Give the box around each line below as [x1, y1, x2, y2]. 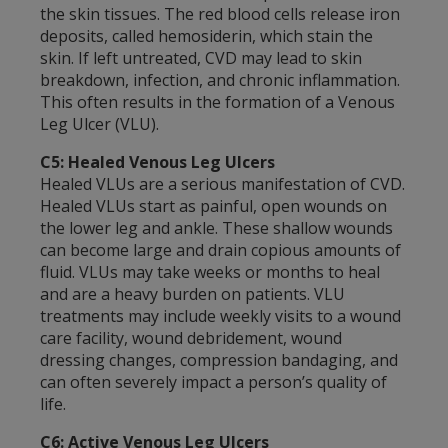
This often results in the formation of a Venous [40, 90, 395, 113]
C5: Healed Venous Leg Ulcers [40, 150, 275, 173]
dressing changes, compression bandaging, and [40, 348, 398, 371]
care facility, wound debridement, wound [40, 326, 342, 349]
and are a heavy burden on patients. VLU [40, 282, 345, 305]
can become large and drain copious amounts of [40, 238, 401, 261]
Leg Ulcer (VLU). [40, 112, 159, 135]
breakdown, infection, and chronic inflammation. [40, 68, 400, 91]
